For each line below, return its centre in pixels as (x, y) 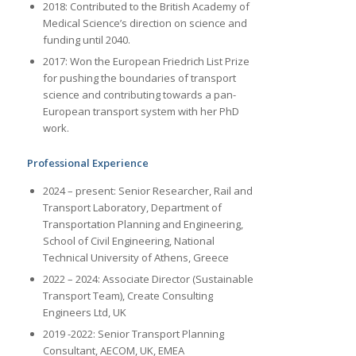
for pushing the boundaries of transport (139, 78)
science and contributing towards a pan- (139, 95)
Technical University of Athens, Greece (135, 258)
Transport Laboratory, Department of (132, 208)
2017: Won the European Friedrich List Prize (146, 62)
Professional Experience (87, 163)
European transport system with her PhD (141, 112)
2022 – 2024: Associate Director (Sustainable (148, 279)
